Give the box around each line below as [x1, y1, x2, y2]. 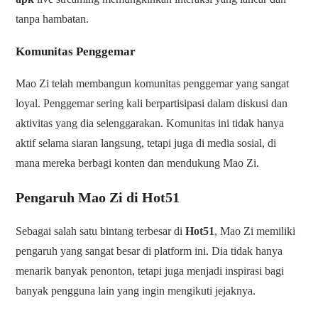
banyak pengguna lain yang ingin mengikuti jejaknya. [16, 285, 256, 297]
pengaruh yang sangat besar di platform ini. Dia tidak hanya [16, 245, 283, 258]
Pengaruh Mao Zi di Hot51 [16, 190, 180, 206]
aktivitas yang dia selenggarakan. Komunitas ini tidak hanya [16, 117, 285, 130]
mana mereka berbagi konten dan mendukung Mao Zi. [16, 157, 260, 170]
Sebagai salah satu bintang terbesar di [16, 225, 186, 238]
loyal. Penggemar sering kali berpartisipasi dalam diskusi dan [16, 97, 288, 110]
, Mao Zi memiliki [214, 225, 296, 238]
